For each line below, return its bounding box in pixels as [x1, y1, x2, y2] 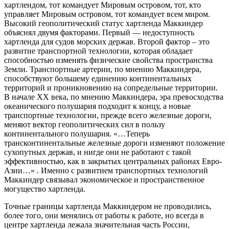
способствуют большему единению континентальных [4, 74, 192, 83]
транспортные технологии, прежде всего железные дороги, [4, 111, 212, 120]
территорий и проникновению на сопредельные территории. [4, 83, 218, 93]
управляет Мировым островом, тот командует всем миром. [4, 10, 210, 19]
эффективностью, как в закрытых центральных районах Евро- [4, 157, 222, 166]
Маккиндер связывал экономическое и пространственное [4, 175, 204, 185]
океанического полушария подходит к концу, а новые [4, 102, 191, 111]
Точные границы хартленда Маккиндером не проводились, [4, 202, 212, 211]
